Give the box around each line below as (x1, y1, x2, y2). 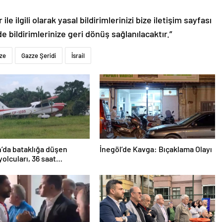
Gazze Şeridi (21, 52, 56, 60)
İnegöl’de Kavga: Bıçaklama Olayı (99, 144, 212, 154)
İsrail (71, 52, 85, 60)
